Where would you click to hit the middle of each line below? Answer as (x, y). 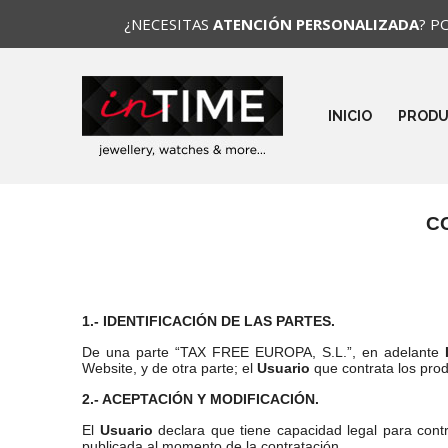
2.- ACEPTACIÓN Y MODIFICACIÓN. (200, 399)
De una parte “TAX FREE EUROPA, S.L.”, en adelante (263, 352)
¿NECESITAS (168, 24)
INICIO (350, 116)
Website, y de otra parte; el (169, 368)
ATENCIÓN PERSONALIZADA (316, 24)
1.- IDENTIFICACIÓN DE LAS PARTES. (208, 321)
